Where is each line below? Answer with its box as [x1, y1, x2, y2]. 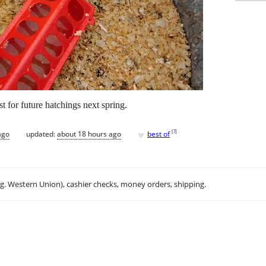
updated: [26, 128, 57, 139]
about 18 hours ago [57, 128, 121, 139]
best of [147, 128, 170, 139]
